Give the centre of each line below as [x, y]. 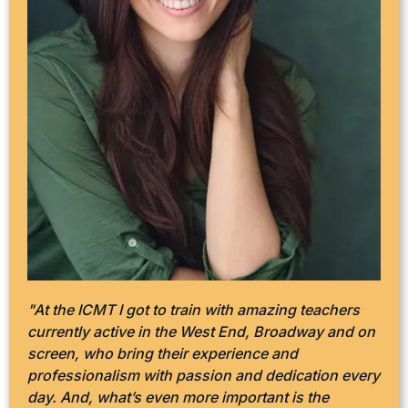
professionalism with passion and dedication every [204, 376]
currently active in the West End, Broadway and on [201, 332]
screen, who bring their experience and [163, 354]
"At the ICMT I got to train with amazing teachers [194, 310]
